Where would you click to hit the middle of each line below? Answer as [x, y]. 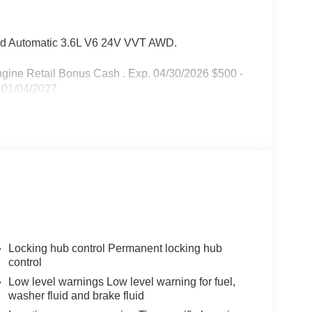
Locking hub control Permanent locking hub [115, 248]
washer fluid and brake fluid [76, 295]
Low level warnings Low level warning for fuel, [122, 281]
